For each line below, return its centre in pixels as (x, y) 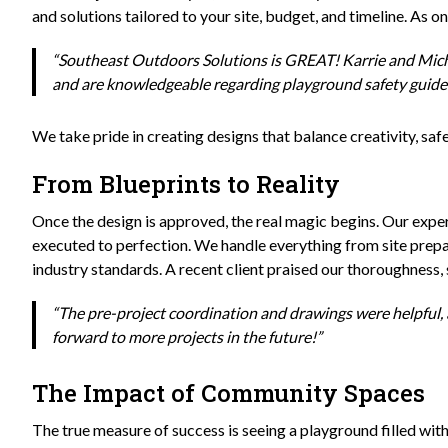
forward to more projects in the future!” (187, 337)
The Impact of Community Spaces (228, 393)
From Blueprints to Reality (186, 184)
